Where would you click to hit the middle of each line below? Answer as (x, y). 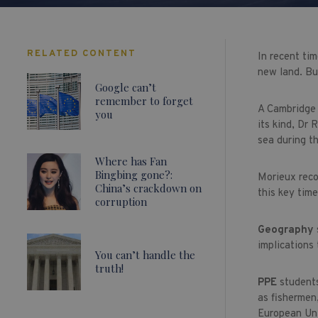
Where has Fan (131, 161)
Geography (285, 230)
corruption (121, 201)
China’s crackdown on (148, 188)
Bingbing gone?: (133, 174)
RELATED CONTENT (81, 54)
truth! (109, 268)
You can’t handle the (145, 254)
